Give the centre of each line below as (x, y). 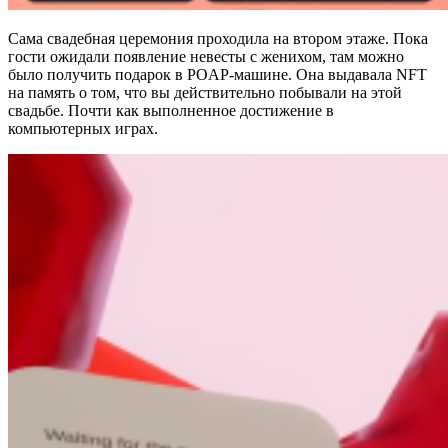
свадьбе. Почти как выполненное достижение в (171, 110)
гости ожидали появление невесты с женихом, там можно (206, 56)
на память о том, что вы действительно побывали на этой (205, 92)
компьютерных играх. (83, 128)
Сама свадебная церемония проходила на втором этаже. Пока (218, 38)
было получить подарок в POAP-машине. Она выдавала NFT (217, 74)
